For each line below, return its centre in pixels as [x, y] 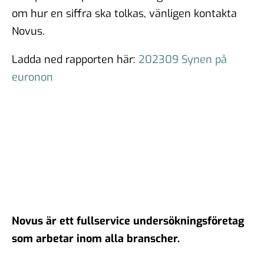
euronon [32, 77]
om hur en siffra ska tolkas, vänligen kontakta [124, 13]
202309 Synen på [183, 59]
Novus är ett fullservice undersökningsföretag [128, 221]
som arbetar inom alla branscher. [96, 238]
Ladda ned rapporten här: [75, 59]
